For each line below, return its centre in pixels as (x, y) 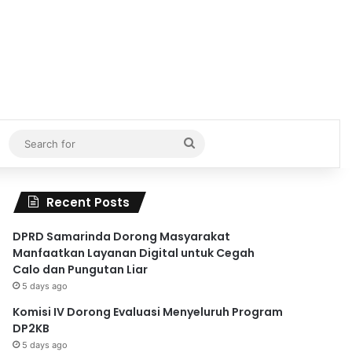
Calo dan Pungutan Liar (81, 269)
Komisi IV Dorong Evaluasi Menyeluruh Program (148, 312)
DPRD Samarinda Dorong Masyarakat (122, 236)
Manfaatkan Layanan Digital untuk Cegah (134, 253)
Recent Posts (88, 202)
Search (214, 142)
